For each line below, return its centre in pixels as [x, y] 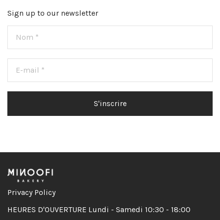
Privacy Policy [31, 192]
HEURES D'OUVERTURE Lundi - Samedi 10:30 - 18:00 [99, 209]
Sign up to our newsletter [53, 13]
